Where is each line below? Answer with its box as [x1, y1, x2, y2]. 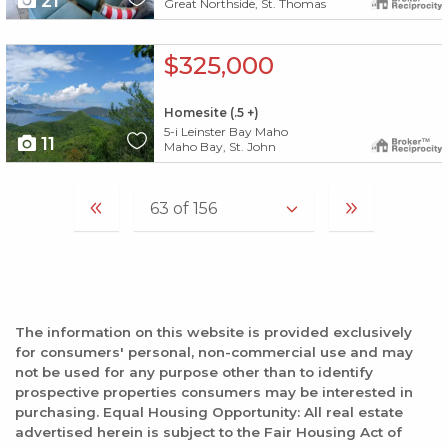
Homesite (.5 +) [163, 105, 259, 121]
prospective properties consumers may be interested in [15, 383, 413, 400]
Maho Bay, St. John [163, 138, 276, 154]
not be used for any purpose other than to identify [15, 363, 373, 380]
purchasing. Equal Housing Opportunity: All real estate [15, 403, 403, 420]
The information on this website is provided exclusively [15, 323, 412, 340]
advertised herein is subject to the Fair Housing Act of [15, 423, 402, 440]
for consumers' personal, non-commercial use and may [15, 343, 413, 360]
